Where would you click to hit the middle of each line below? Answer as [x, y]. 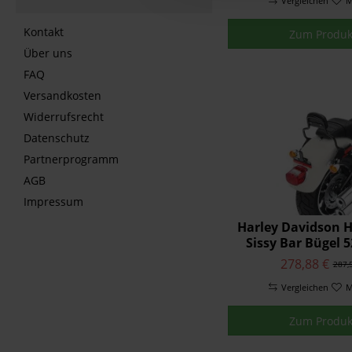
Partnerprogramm [71, 159]
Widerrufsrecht [64, 117]
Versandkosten [62, 95]
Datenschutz [57, 138]
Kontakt [44, 32]
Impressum [53, 202]
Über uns [48, 53]
